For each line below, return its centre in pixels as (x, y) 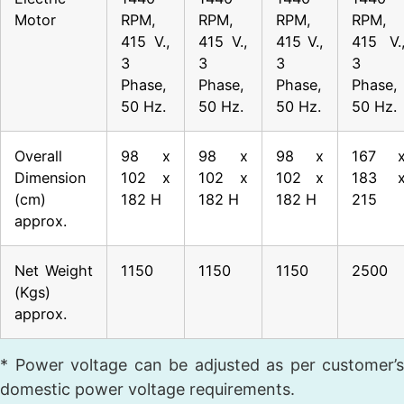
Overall (38, 156)
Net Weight (54, 270)
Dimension (50, 177)
